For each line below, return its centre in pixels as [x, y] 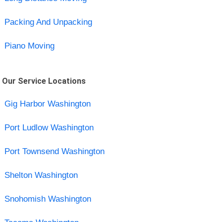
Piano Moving [29, 46]
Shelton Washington [41, 175]
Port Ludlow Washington [49, 127]
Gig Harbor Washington [47, 104]
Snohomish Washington [48, 199]
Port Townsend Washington [54, 151]
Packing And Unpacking [48, 22]
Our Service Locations [44, 81]
